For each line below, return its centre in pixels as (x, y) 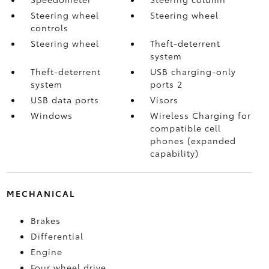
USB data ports (65, 99)
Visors (165, 99)
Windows (51, 115)
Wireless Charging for (201, 115)
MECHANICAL (41, 193)
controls (49, 27)
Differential (57, 236)
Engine (46, 251)
